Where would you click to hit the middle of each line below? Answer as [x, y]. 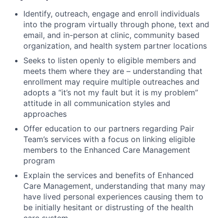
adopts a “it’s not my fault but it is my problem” [111, 92]
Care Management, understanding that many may [114, 186]
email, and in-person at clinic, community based [111, 35]
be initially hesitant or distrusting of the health [108, 207]
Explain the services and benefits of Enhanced [109, 175]
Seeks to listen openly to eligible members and [110, 60]
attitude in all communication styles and [97, 103]
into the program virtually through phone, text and [116, 24]
